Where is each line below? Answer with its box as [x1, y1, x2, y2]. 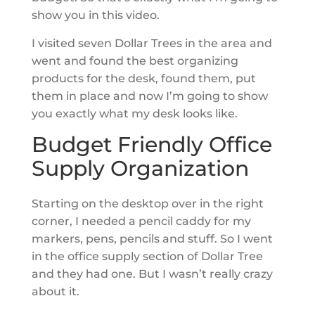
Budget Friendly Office [31, 131, 272, 157]
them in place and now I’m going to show [31, 89, 268, 103]
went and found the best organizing [31, 54, 238, 67]
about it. [31, 285, 79, 298]
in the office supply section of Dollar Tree [31, 250, 263, 263]
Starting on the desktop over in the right [31, 197, 264, 210]
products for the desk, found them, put [31, 72, 256, 85]
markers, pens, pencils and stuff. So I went [31, 232, 273, 245]
